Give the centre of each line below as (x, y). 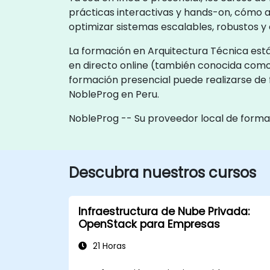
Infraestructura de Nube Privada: (164, 211)
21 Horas (108, 246)
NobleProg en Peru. (114, 94)
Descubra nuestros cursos (162, 172)
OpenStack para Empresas (149, 224)
